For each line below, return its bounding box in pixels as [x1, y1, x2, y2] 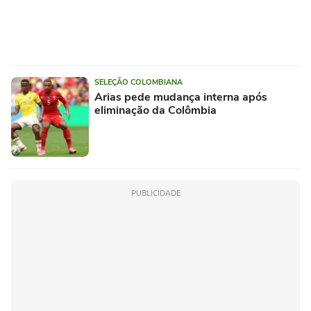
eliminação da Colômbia [94, 102, 217, 118]
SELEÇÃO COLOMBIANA [94, 76, 183, 87]
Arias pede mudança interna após [94, 89, 267, 105]
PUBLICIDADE [131, 187, 180, 199]
